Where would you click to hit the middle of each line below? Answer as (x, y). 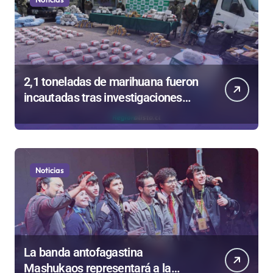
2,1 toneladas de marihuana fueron (111, 82)
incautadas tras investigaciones (103, 98)
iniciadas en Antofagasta (86, 114)
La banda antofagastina (83, 253)
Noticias (50, 170)
